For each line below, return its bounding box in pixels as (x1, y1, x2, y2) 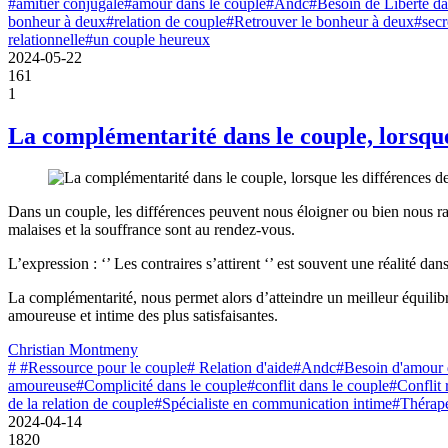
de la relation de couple (8, 395, 154, 413)
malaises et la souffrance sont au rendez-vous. (8, 221, 295, 239)
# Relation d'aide (187, 359, 293, 377)
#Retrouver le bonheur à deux (226, 12, 414, 30)
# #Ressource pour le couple (8, 359, 187, 377)
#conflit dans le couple (247, 377, 389, 395)
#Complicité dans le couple (76, 377, 247, 395)
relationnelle (8, 30, 85, 48)
